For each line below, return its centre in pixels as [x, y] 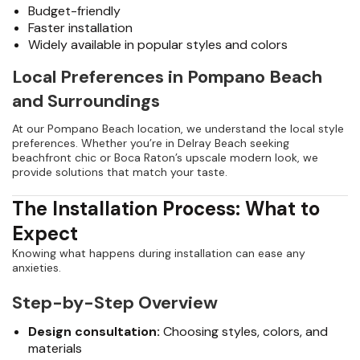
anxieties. [37, 268]
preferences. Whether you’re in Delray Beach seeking [151, 143]
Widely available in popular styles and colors [158, 45]
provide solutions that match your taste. [120, 172]
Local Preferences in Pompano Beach [167, 77]
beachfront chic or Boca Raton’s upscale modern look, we [165, 158]
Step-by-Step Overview [115, 303]
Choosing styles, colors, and [244, 332]
